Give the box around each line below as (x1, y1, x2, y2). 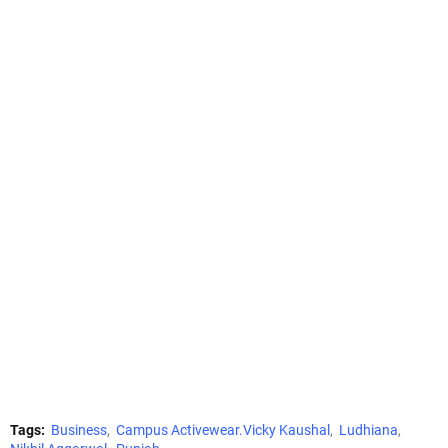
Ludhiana (339, 422, 398, 438)
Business (51, 422, 107, 438)
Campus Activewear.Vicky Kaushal (116, 422, 330, 438)
